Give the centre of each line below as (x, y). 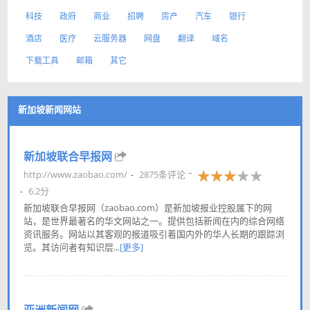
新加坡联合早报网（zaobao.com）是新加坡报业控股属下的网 (148, 208)
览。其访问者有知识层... (72, 247)
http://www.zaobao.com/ (75, 174)
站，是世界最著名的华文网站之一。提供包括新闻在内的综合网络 (154, 221)
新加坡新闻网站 (49, 109)
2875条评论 (162, 174)
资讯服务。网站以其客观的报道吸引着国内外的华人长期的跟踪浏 (154, 234)
